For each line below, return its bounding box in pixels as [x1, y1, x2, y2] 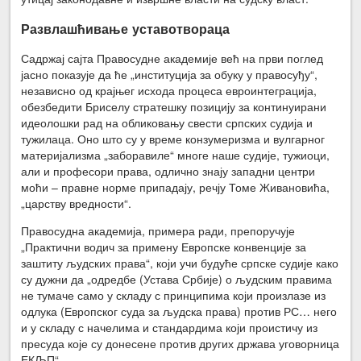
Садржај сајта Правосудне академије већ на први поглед [21, 50, 324, 67]
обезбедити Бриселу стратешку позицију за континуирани [21, 98, 327, 115]
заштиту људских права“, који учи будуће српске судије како [21, 255, 339, 272]
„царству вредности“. [21, 195, 132, 212]
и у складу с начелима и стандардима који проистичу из [21, 319, 318, 336]
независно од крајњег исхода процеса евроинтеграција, [21, 82, 317, 99]
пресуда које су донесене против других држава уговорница [21, 335, 340, 352]
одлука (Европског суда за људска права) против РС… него [21, 303, 338, 320]
